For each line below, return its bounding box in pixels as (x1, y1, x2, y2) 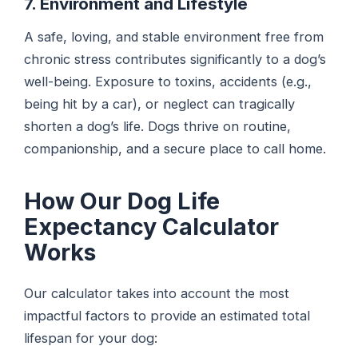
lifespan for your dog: (24, 330, 158, 347)
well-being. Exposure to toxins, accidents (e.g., (24, 73, 312, 89)
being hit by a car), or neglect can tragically (24, 95, 296, 112)
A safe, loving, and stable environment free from (24, 28, 324, 45)
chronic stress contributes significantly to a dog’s (24, 50, 327, 67)
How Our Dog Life (24, 186, 221, 215)
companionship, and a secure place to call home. (24, 140, 327, 157)
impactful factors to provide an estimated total (24, 308, 311, 324)
